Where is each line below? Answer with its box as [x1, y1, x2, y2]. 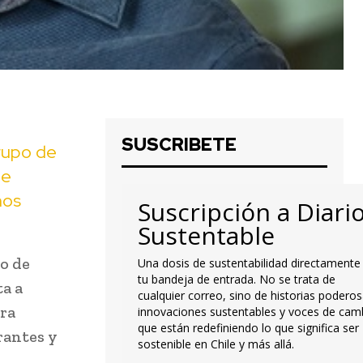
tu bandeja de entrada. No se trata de [138, 271, 335, 288]
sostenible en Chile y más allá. [138, 336, 294, 352]
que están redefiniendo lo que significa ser [138, 320, 359, 336]
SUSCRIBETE [122, 133, 237, 157]
